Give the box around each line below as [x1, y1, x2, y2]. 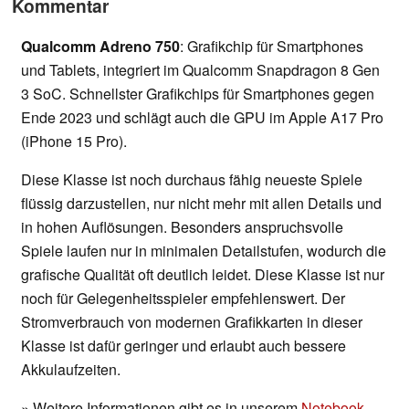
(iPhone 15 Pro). [21, 131, 127, 152]
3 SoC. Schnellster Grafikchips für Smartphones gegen [21, 83, 374, 105]
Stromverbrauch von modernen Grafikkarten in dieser [21, 311, 362, 333]
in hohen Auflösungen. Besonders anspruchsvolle [21, 216, 343, 238]
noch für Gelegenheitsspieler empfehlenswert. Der [21, 288, 345, 309]
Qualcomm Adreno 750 [21, 36, 180, 58]
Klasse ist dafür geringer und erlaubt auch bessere [21, 335, 346, 357]
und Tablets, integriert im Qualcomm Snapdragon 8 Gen [21, 59, 380, 81]
